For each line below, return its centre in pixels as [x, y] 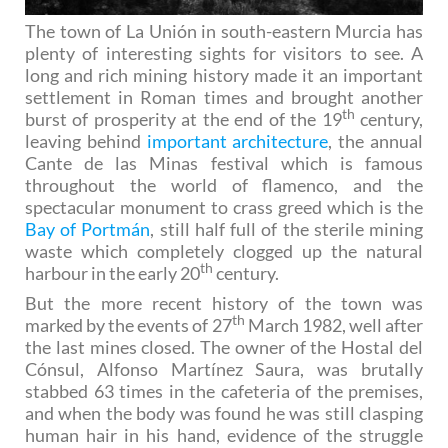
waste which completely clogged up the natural [224, 250]
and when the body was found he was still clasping [224, 412]
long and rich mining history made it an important [224, 74]
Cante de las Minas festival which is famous [224, 162]
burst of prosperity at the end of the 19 [183, 118]
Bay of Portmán [88, 228]
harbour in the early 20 [112, 272]
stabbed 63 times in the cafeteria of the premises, [224, 390]
